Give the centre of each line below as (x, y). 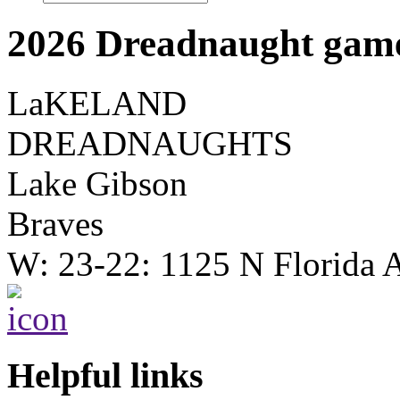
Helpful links (105, 376)
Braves (55, 223)
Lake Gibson (97, 183)
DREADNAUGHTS (150, 143)
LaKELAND (97, 103)
